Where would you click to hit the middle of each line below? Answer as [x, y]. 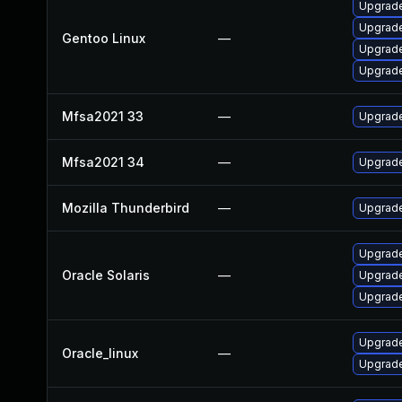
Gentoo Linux [104, 38]
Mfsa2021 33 [103, 116]
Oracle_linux [100, 353]
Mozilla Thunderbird [126, 208]
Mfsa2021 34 [103, 162]
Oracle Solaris [106, 275]
